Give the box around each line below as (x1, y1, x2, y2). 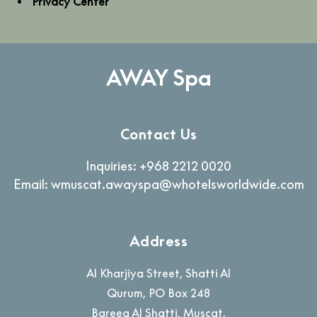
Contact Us (120, 125, 197, 143)
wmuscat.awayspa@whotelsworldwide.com (50, 176, 304, 192)
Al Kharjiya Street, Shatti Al (86, 266, 231, 281)
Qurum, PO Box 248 (107, 286, 210, 301)
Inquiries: (86, 158, 139, 174)
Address (129, 232, 188, 250)
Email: (13, 176, 51, 192)
